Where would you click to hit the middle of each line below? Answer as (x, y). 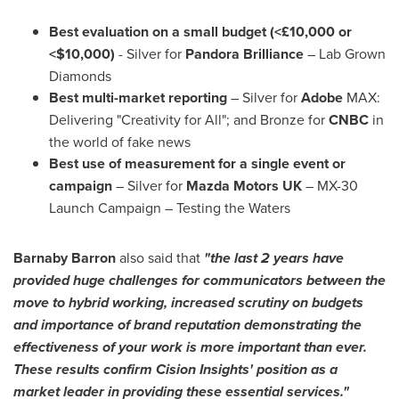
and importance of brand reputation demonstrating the (187, 325)
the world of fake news (123, 142)
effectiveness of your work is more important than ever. (190, 347)
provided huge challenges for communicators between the (199, 280)
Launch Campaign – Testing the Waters (170, 208)
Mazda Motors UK (244, 186)
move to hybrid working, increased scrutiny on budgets (188, 302)
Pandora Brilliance (244, 54)
